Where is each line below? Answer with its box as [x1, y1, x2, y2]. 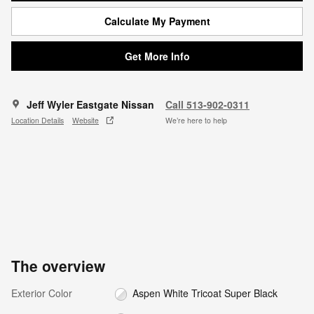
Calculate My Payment [104, 13, 210, 28]
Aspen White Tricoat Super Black [132, 285, 278, 300]
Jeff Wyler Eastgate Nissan [27, 97, 154, 111]
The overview [11, 254, 105, 276]
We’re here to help [165, 115, 227, 126]
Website [72, 115, 99, 126]
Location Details [11, 115, 64, 126]
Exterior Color [11, 285, 72, 300]
